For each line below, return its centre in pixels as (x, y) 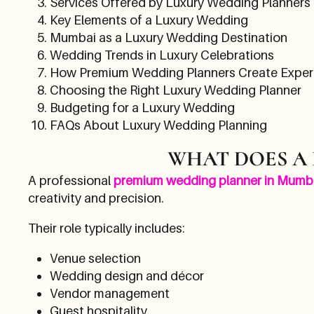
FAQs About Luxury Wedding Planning (158, 125)
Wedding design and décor (127, 275)
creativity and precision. (96, 198)
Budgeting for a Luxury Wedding (142, 107)
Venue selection (95, 258)
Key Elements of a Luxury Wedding (149, 20)
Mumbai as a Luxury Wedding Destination (168, 37)
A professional (71, 180)
